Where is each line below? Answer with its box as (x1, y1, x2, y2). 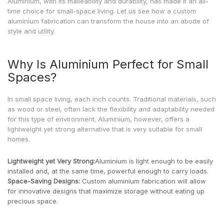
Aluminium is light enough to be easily (95, 157, 213, 165)
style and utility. (7, 27, 55, 35)
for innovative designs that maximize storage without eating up (7, 187, 204, 195)
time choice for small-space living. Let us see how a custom (7, 7, 196, 15)
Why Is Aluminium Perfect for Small (7, 57, 208, 71)
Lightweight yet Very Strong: (7, 157, 95, 165)
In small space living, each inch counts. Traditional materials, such (7, 95, 216, 103)
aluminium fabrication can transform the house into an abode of (7, 17, 209, 25)
